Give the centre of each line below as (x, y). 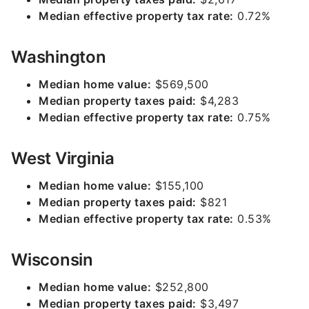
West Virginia (63, 158)
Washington (59, 57)
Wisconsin (52, 260)
